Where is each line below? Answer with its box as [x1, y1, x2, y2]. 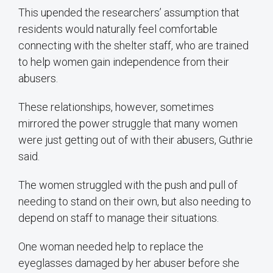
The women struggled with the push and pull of [18, 179, 238, 192]
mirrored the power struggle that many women [18, 117, 238, 130]
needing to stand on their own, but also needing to [18, 195, 251, 208]
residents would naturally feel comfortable [18, 23, 218, 36]
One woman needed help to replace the [18, 240, 204, 253]
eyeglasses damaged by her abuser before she [18, 257, 239, 270]
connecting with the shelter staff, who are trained [18, 39, 249, 52]
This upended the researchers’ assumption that [18, 6, 239, 19]
